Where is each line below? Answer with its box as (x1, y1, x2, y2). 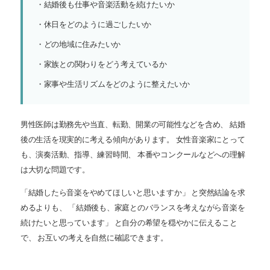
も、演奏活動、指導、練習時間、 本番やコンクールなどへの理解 (20, 150, 245, 159)
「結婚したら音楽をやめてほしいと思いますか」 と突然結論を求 (20, 188, 245, 197)
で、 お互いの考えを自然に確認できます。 (20, 233, 168, 242)
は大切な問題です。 (20, 165, 90, 174)
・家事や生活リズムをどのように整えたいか (36, 80, 190, 89)
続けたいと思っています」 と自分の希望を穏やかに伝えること (20, 218, 237, 227)
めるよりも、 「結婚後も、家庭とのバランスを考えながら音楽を (20, 203, 245, 212)
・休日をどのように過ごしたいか (36, 20, 152, 29)
